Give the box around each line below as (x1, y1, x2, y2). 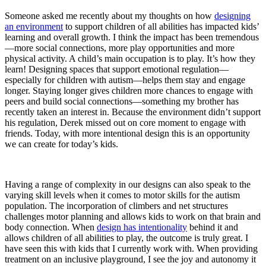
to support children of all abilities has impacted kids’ (63, 21, 259, 31)
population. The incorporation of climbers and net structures (5, 200, 228, 211)
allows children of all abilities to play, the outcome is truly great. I (5, 232, 248, 243)
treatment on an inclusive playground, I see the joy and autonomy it (5, 254, 256, 264)
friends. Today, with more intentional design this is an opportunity (5, 128, 250, 138)
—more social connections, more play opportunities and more (5, 42, 235, 53)
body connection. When (5, 221, 97, 232)
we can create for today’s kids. (5, 138, 118, 149)
